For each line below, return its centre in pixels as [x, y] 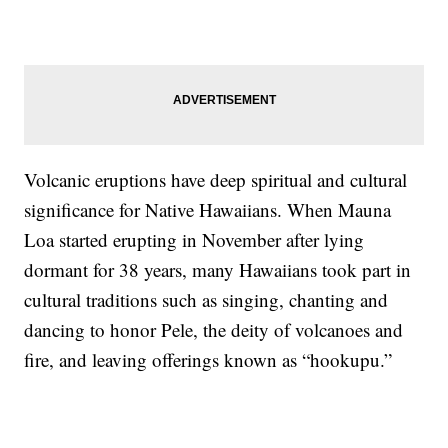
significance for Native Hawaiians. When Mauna [208, 210]
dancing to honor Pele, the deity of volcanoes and [214, 330]
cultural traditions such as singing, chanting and [206, 300]
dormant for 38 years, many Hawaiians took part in [218, 270]
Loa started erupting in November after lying [194, 240]
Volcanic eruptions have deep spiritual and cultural [216, 180]
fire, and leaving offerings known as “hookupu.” [208, 360]
